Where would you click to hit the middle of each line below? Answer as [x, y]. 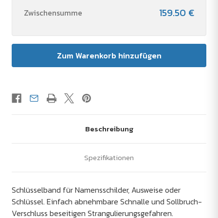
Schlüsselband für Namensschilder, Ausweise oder [96, 190]
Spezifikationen [109, 158]
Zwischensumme [53, 13]
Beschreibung [109, 129]
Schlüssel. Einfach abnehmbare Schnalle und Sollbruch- [107, 202]
